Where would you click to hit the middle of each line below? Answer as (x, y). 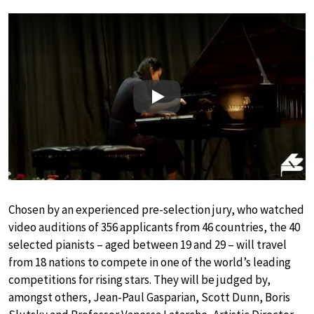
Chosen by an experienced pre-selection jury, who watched (156, 210)
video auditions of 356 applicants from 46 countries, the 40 (154, 227)
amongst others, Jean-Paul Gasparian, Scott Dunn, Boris (149, 298)
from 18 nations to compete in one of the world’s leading (150, 262)
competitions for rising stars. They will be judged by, (139, 280)
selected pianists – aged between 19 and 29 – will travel (148, 245)
